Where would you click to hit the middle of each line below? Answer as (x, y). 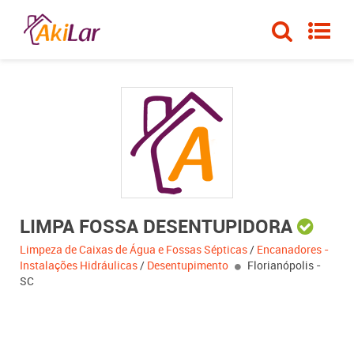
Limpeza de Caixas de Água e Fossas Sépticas (134, 250)
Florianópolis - (284, 265)
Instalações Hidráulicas (79, 265)
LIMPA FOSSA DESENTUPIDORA (156, 226)
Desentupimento (188, 265)
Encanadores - (293, 250)
